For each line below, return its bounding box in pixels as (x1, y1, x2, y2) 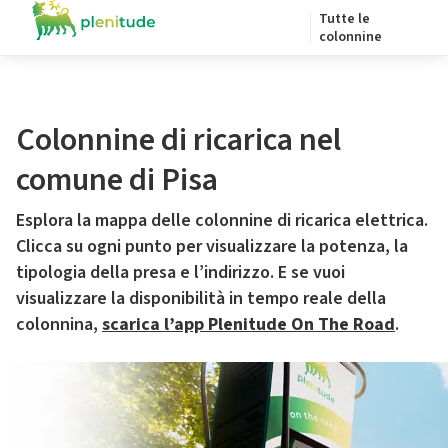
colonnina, (16, 312, 102, 337)
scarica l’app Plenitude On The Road (102, 312, 395, 337)
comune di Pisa (16, 157, 218, 203)
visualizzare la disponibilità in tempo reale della (16, 286, 386, 311)
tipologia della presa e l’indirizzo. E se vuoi (16, 260, 345, 285)
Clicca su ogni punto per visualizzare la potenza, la (16, 234, 408, 259)
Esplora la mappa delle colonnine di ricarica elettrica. (16, 208, 428, 233)
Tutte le (319, 9, 370, 29)
